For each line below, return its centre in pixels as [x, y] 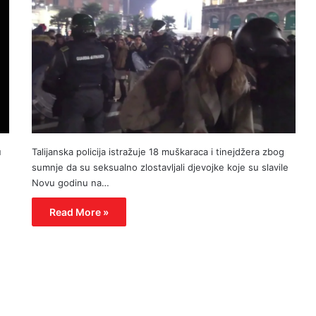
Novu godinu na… [70, 182]
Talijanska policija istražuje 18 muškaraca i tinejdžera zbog [158, 151]
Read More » [79, 212]
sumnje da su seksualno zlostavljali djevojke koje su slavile [160, 167]
